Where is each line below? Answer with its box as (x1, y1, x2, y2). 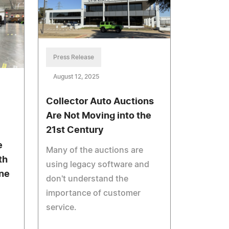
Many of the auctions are (46, 146, 144, 154)
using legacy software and (46, 160, 150, 169)
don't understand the (46, 174, 129, 183)
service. (46, 203, 77, 212)
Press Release (53, 54, 95, 60)
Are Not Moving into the (46, 111, 152, 121)
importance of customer (46, 189, 141, 197)
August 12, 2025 (53, 73, 100, 80)
